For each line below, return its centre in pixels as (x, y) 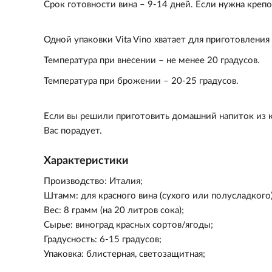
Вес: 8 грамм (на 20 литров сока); (114, 210)
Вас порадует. (73, 131)
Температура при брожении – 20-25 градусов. (141, 81)
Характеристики (86, 161)
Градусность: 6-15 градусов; (103, 240)
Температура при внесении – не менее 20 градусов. (152, 60)
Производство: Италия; (93, 181)
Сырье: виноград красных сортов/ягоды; (128, 225)
